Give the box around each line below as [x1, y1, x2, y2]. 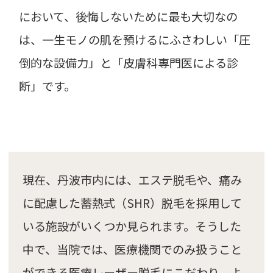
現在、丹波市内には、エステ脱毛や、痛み [22, 171, 242, 189]
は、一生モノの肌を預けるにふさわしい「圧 [19, 30, 251, 48]
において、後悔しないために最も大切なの [19, 7, 238, 25]
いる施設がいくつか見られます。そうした [22, 218, 241, 235]
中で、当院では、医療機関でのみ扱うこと [22, 241, 242, 258]
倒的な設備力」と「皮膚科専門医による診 [19, 54, 239, 71]
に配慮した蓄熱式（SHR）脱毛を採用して [22, 194, 242, 212]
